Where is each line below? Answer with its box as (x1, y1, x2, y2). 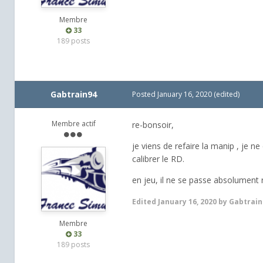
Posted (132, 89, 157, 100)
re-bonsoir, (132, 119, 174, 131)
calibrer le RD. (132, 153, 184, 165)
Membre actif (51, 119, 96, 129)
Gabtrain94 (50, 89, 97, 100)
